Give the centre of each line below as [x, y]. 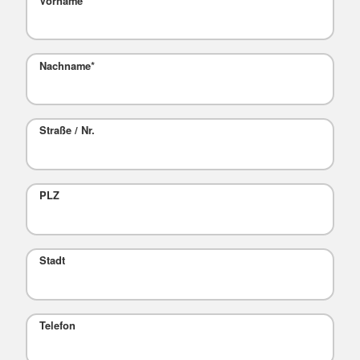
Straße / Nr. [67, 131]
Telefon [57, 326]
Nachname [65, 65]
